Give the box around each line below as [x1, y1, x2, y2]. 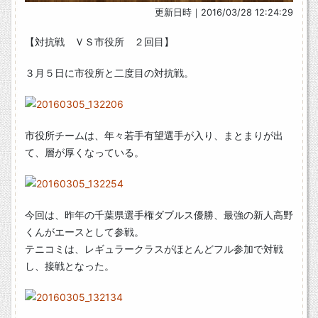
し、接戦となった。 [25, 259, 114, 272]
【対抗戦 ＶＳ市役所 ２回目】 [25, 35, 174, 48]
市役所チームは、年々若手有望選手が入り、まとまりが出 [25, 128, 283, 141]
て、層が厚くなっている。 [25, 146, 144, 158]
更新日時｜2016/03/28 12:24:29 [155, 6, 293, 18]
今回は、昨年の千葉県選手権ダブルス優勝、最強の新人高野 [25, 208, 293, 221]
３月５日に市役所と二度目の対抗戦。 [25, 66, 194, 79]
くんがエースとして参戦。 [25, 225, 144, 238]
